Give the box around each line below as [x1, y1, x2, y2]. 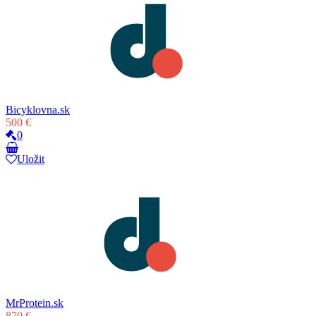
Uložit [17, 152, 44, 165]
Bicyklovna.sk [6, 103, 70, 116]
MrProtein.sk [6, 296, 63, 309]
